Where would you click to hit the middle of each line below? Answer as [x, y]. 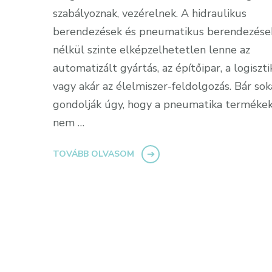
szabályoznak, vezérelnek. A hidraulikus [150, 13]
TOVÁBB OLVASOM [93, 154]
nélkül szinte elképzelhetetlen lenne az [151, 49]
